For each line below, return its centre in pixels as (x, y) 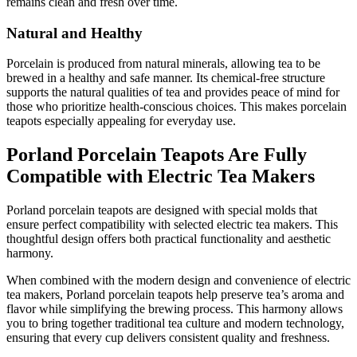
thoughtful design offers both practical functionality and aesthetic (169, 239)
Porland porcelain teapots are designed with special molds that (162, 210)
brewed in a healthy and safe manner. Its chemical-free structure (166, 78)
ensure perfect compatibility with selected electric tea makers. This (172, 225)
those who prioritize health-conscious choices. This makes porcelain (177, 107)
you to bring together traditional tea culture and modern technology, (175, 324)
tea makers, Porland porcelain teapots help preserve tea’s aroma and (175, 295)
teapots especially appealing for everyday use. (121, 121)
